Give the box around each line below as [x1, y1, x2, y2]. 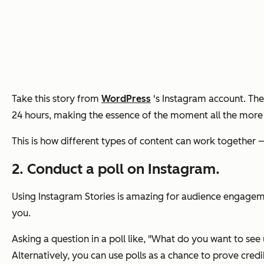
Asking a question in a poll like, [12, 233, 148, 245]
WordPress [101, 93, 151, 105]
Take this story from [12, 93, 101, 105]
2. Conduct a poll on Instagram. [12, 160, 220, 178]
